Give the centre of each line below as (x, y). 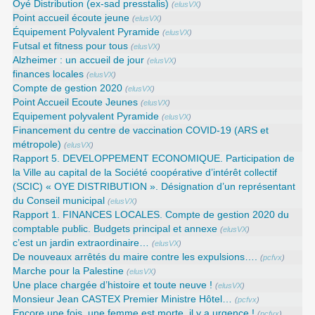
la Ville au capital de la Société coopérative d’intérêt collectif (145, 172)
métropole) (37, 144)
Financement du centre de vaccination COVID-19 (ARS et (141, 130)
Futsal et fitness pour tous (71, 46)
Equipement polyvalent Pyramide (86, 116)
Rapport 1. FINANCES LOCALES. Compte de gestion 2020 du (151, 214)
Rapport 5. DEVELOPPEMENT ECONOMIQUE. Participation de (154, 158)
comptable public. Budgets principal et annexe (115, 229)
